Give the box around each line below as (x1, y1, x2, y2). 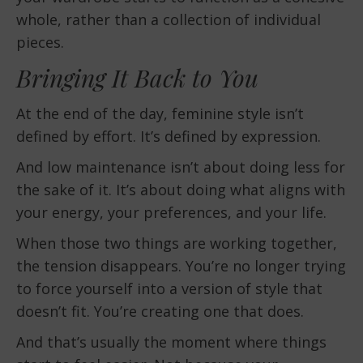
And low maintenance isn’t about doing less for (16, 156, 345, 177)
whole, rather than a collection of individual (16, 9, 321, 29)
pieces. (16, 32, 64, 52)
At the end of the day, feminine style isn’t (16, 103, 304, 123)
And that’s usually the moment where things (16, 331, 327, 352)
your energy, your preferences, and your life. (16, 202, 327, 222)
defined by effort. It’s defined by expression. (16, 126, 321, 146)
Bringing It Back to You (16, 61, 258, 94)
